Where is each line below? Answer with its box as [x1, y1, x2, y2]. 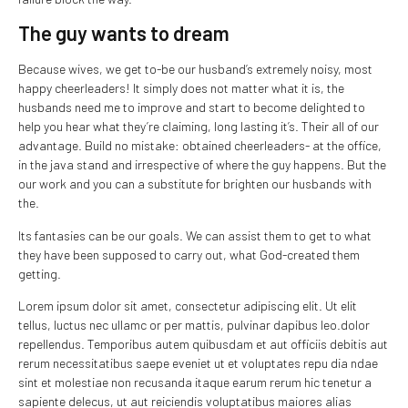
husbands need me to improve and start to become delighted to [18, 99, 365, 116]
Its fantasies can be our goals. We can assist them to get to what [18, 227, 372, 243]
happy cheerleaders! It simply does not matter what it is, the [18, 80, 344, 97]
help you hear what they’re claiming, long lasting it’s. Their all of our [18, 118, 379, 135]
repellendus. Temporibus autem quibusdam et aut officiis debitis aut [18, 336, 388, 352]
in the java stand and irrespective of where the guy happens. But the [18, 157, 386, 173]
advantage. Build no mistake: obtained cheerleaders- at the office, [18, 138, 382, 154]
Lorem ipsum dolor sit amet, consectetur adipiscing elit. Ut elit [18, 298, 357, 314]
